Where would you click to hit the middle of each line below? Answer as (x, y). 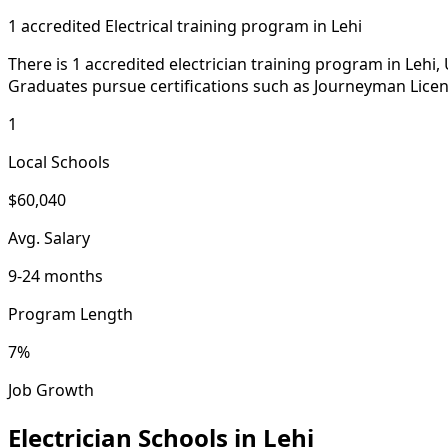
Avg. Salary (49, 237)
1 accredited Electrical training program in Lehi (185, 25)
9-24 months (55, 275)
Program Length (70, 313)
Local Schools (59, 161)
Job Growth (51, 389)
